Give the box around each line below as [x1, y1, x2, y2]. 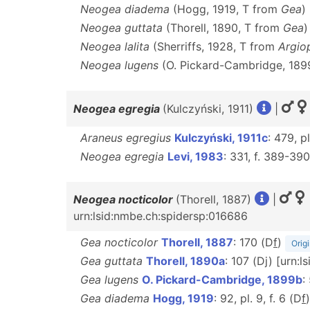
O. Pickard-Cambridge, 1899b [142, 273, 302, 286]
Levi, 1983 [167, 149, 224, 163]
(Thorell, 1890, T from [163, 21, 283, 35]
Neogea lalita [80, 39, 149, 53]
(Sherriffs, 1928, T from [149, 39, 278, 53]
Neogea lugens [80, 58, 158, 72]
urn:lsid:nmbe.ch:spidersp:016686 [73, 209, 248, 223]
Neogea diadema [80, 2, 170, 16]
